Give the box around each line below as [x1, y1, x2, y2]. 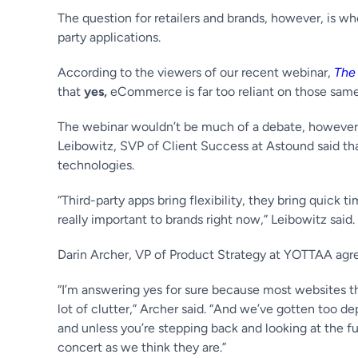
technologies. [58, 157, 137, 173]
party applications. [58, 30, 164, 45]
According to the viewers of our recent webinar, [58, 65, 334, 80]
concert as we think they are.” [58, 340, 226, 355]
